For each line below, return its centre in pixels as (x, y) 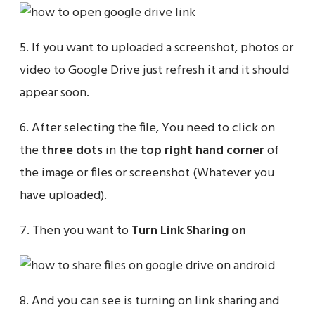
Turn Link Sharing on (189, 231)
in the (122, 151)
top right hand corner (202, 151)
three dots (72, 151)
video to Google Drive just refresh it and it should (154, 71)
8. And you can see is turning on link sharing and (149, 301)
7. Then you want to (76, 231)
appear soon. (54, 93)
